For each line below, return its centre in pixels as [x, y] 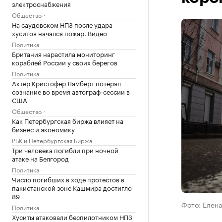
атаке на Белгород [40, 158]
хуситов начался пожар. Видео [59, 33]
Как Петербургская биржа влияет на [68, 120]
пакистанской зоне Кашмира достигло [72, 187]
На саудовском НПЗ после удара [62, 24]
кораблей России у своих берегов [65, 62]
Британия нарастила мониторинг [63, 54]
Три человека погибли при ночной [65, 150]
